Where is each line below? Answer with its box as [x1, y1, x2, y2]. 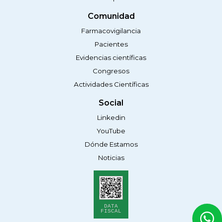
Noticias [98, 154, 124, 162]
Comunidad [87, 11, 135, 21]
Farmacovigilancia [81, 27, 141, 35]
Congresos [93, 67, 129, 75]
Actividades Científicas [73, 80, 149, 89]
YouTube [97, 127, 125, 135]
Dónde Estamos [84, 140, 138, 149]
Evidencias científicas [76, 54, 146, 62]
